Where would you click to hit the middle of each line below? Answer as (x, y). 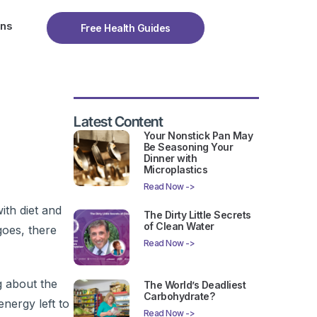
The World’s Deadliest (195, 284)
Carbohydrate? (179, 296)
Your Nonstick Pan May (198, 136)
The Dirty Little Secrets (197, 215)
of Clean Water (179, 226)
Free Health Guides (125, 28)
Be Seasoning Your (188, 147)
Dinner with (170, 158)
